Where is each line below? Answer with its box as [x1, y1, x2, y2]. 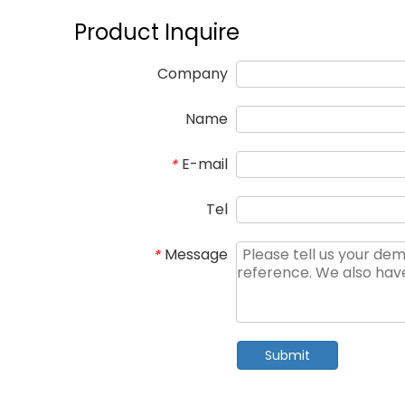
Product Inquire [74, 17, 240, 47]
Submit [265, 346, 310, 364]
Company [157, 63, 228, 84]
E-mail [182, 154, 228, 174]
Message [165, 244, 228, 265]
